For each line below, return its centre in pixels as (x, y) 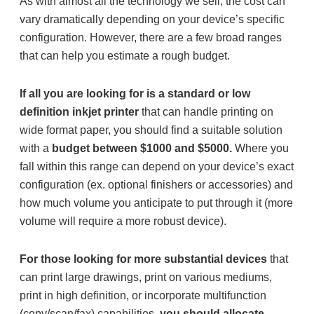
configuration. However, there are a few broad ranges (151, 37)
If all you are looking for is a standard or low (135, 94)
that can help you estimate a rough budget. (125, 56)
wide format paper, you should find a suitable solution (151, 130)
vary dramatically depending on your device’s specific (152, 19)
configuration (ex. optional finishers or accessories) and (157, 185)
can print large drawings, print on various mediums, (146, 277)
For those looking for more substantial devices (144, 259)
